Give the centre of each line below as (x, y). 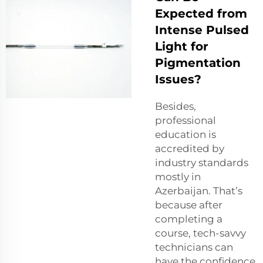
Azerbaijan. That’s (199, 190)
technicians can (194, 247)
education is (186, 134)
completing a (189, 219)
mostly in (178, 176)
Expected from (201, 13)
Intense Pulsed (202, 30)
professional (186, 120)
